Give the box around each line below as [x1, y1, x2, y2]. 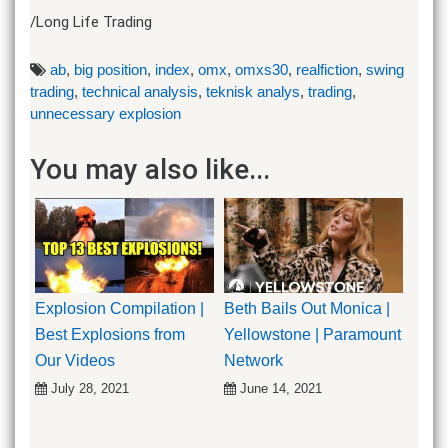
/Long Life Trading [30, 12, 152, 31]
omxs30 [235, 60, 288, 78]
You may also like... [30, 152, 270, 186]
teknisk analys [206, 82, 300, 100]
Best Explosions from [35, 325, 185, 343]
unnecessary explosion [30, 104, 181, 122]
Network [224, 351, 283, 369]
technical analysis [82, 82, 198, 100]
